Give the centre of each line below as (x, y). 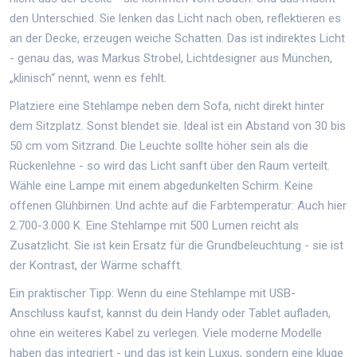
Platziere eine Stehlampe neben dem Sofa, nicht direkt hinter (167, 106)
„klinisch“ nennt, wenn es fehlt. (88, 78)
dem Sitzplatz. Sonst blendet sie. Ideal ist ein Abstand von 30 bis (178, 126)
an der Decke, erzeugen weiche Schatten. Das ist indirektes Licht (177, 38)
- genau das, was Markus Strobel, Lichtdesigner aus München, (171, 58)
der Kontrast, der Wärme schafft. (96, 265)
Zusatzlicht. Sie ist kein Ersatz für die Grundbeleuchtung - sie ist (177, 245)
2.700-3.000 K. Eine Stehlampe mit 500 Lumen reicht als (154, 225)
